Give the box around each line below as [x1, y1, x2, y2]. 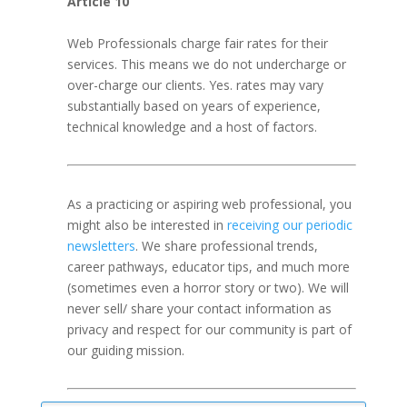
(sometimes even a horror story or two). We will [66, 279, 349, 296]
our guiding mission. [66, 342, 184, 359]
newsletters [66, 237, 135, 254]
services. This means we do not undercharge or [66, 55, 346, 73]
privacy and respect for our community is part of [66, 321, 352, 338]
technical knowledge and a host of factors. [66, 118, 317, 135]
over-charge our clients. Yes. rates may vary [66, 76, 323, 94]
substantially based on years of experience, [66, 97, 321, 114]
